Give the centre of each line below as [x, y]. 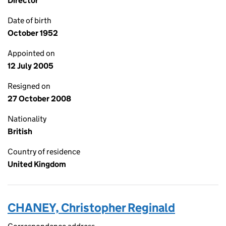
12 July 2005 [31, 66]
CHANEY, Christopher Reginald [91, 208]
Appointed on [31, 53]
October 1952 [33, 33]
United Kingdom [37, 164]
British [20, 131]
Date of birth [30, 20]
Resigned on [29, 86]
